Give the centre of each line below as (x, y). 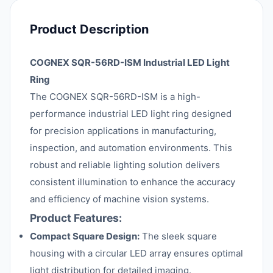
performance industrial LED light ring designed (131, 114)
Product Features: (76, 218)
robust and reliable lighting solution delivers (125, 165)
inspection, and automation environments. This (131, 148)
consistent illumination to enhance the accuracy (133, 182)
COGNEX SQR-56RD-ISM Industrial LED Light (130, 62)
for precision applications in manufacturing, (123, 131)
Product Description (89, 29)
